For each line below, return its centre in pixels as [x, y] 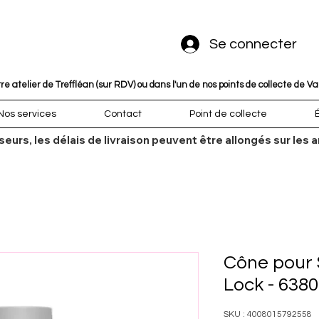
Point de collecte [229, 114]
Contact [122, 114]
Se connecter [253, 44]
